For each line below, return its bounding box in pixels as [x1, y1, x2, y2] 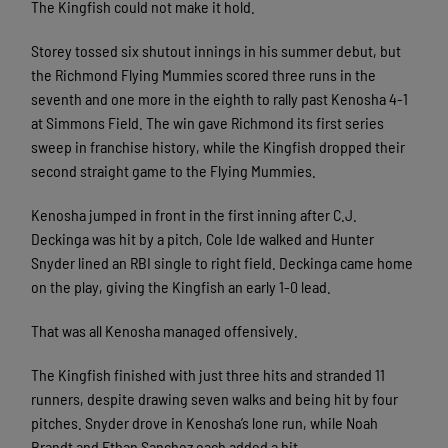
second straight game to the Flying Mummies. [31, 161, 317, 181]
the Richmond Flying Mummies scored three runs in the [31, 65, 377, 85]
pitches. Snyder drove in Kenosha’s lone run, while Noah [31, 413, 379, 433]
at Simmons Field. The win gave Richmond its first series [31, 113, 385, 133]
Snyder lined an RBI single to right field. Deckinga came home [31, 253, 414, 273]
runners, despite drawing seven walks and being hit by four [31, 389, 399, 409]
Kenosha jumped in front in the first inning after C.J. [31, 205, 358, 225]
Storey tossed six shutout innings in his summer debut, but [31, 41, 402, 61]
